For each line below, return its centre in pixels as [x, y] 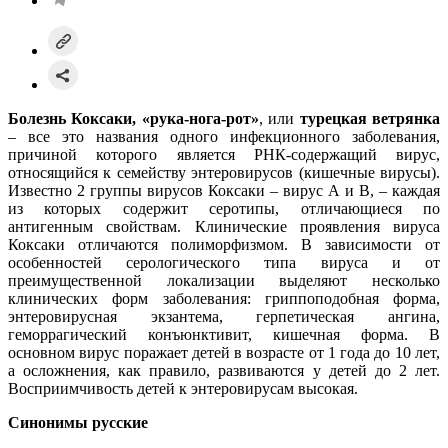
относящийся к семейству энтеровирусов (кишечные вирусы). [224, 172]
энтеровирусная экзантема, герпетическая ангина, [224, 316]
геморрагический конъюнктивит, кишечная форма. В [224, 334]
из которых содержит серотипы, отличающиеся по [224, 208]
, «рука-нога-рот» [195, 118]
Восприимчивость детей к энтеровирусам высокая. [183, 388]
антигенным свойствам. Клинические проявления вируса [224, 226]
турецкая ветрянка [370, 118]
